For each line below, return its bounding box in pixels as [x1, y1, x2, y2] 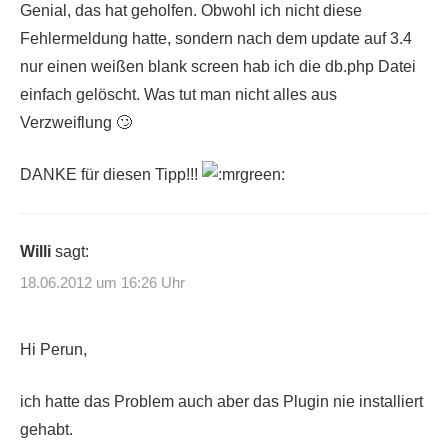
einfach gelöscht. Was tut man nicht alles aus [20, 85, 337, 103]
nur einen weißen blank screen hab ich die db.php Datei [20, 57, 416, 75]
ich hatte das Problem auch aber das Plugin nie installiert [20, 393, 423, 411]
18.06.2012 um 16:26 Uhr [20, 274, 185, 292]
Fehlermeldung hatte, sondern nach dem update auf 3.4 [20, 29, 412, 47]
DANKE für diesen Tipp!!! [20, 165, 202, 183]
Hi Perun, [20, 341, 87, 359]
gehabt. [20, 421, 73, 439]
